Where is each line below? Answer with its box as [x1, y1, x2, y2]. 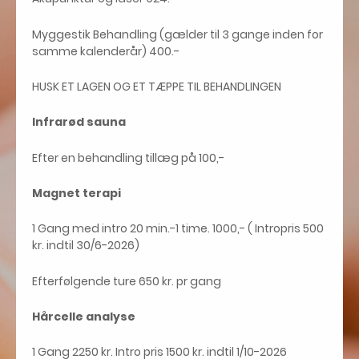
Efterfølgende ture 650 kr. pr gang [32, 272, 221, 289]
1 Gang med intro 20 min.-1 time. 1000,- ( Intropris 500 [32, 220, 324, 237]
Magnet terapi [32, 185, 121, 202]
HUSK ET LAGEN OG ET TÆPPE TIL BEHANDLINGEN [32, 79, 281, 95]
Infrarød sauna [32, 114, 131, 131]
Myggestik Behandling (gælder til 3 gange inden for [32, 26, 323, 42]
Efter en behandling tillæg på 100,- [32, 149, 224, 166]
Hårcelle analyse [32, 309, 135, 325]
